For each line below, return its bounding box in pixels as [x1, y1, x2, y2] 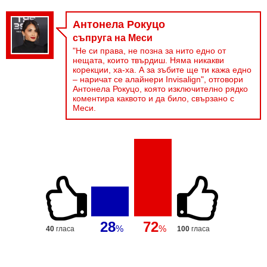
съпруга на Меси [73, 33, 153, 43]
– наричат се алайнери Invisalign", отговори [73, 74, 243, 84]
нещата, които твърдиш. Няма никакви [73, 55, 224, 65]
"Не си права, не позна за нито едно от [73, 46, 226, 55]
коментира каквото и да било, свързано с [73, 94, 234, 103]
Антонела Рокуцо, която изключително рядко [73, 84, 248, 94]
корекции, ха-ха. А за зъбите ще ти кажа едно [73, 65, 252, 74]
